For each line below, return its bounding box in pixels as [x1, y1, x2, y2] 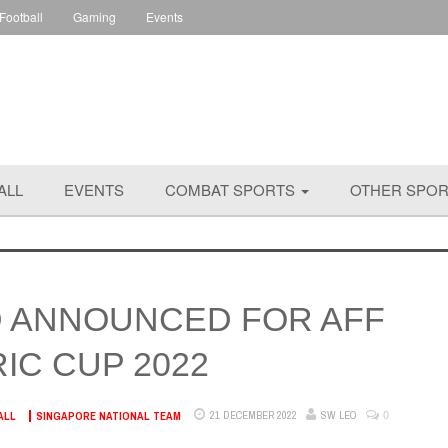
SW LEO [321, 408, 357, 422]
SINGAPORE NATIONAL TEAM [36, 408, 181, 423]
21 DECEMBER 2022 [210, 408, 297, 422]
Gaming [73, 8, 116, 25]
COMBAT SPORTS [165, 179, 299, 200]
